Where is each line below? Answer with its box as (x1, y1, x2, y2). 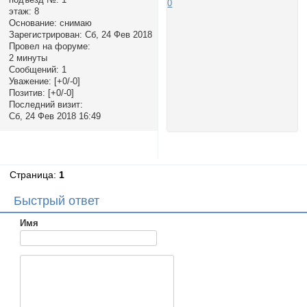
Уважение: (8, 76, 51, 87)
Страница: (10, 169, 60, 181)
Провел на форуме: (8, 41, 90, 52)
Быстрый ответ (14, 193, 99, 208)
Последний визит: (8, 99, 83, 110)
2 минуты (8, 53, 47, 64)
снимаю (56, 18, 92, 29)
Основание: (8, 18, 57, 29)
